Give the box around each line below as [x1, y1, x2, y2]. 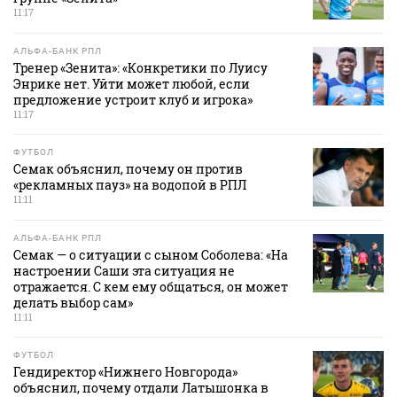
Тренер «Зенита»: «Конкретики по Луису [13, 59, 268, 77]
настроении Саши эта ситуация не [13, 262, 235, 280]
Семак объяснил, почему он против [13, 160, 243, 178]
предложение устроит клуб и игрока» [13, 91, 253, 109]
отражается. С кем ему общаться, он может [13, 278, 288, 296]
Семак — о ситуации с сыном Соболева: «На [13, 246, 288, 264]
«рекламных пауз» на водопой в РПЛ [13, 176, 246, 194]
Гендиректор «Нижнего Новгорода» [13, 363, 237, 381]
